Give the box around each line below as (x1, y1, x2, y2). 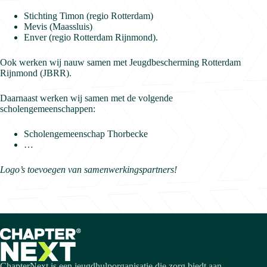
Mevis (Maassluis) (24, 21, 92, 32)
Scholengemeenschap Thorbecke (24, 129, 148, 139)
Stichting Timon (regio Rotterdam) (24, 11, 153, 21)
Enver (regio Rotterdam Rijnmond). (24, 32, 158, 43)
